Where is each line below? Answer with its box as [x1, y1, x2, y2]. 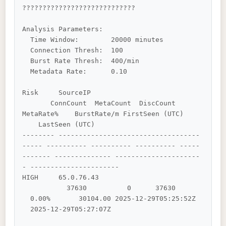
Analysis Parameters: [22, 25, 103, 33]
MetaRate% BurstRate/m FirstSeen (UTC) [22, 110, 200, 118]
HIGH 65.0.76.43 [22, 174, 200, 182]
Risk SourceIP [22, 89, 200, 97]
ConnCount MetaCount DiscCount [22, 99, 192, 107]
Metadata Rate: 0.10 [22, 68, 31, 76]
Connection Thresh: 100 [22, 46, 31, 54]
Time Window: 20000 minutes [22, 36, 31, 44]
